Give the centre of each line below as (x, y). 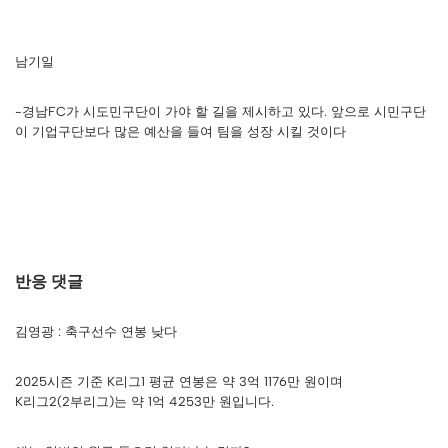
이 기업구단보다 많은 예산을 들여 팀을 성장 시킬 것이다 (180, 132)
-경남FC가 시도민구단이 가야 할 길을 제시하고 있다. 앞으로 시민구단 (220, 112)
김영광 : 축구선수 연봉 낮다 (96, 332)
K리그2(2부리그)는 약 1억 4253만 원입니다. (144, 402)
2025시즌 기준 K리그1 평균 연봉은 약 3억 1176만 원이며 (179, 382)
